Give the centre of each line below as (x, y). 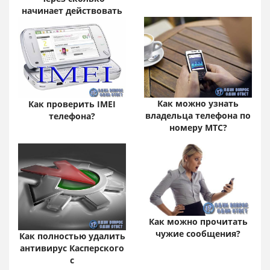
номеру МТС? (198, 128)
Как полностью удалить (72, 236)
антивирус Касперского (72, 248)
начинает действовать (72, 11)
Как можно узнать (198, 104)
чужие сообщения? (198, 233)
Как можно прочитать (198, 221)
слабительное (72, 23)
